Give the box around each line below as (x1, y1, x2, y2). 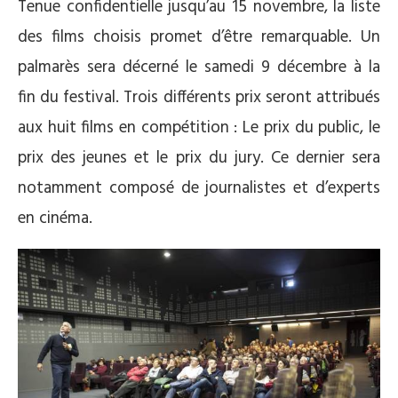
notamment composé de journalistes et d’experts (18, 175, 380, 203)
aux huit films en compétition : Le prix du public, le (18, 115, 380, 142)
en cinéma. (18, 205, 92, 233)
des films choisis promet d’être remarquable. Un (18, 24, 380, 52)
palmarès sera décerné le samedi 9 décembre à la (18, 54, 380, 82)
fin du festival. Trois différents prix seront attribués (18, 84, 380, 112)
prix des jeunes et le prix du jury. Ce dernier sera (18, 145, 380, 172)
